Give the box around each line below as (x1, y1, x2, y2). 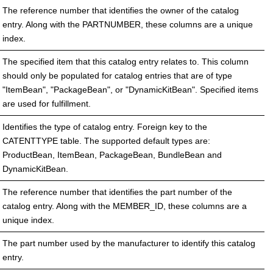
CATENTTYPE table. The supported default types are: (2, 135, 210, 146)
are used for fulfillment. (2, 98, 91, 108)
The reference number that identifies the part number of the (2, 186, 232, 197)
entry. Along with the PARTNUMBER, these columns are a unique (2, 19, 253, 29)
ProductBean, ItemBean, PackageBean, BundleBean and (2, 149, 222, 160)
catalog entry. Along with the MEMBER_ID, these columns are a (2, 200, 247, 211)
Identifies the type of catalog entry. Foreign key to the (2, 121, 207, 132)
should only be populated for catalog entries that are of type (2, 70, 232, 80)
